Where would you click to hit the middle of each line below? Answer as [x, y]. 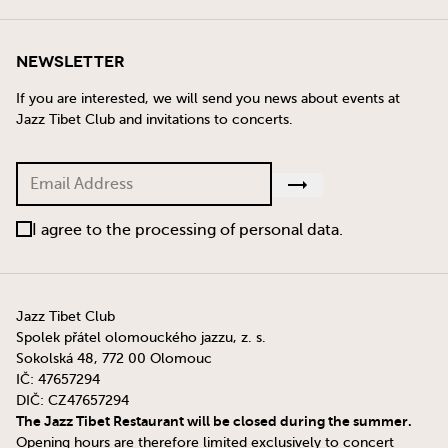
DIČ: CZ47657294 [72, 400]
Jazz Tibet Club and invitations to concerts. [154, 119]
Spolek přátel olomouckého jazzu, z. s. [141, 337]
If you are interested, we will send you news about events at [208, 98]
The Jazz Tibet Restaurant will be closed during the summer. [214, 420]
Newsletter [70, 61]
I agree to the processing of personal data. [187, 229]
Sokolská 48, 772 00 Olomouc [114, 358]
